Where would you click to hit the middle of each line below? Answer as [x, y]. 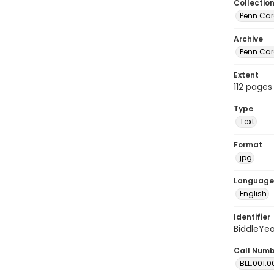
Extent [246, 75]
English [253, 194]
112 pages [253, 87]
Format [248, 145]
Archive [248, 39]
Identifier [252, 217]
